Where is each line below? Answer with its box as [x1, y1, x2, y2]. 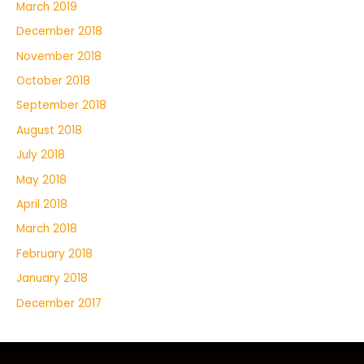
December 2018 [16, 24, 102, 40]
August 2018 [16, 122, 82, 138]
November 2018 [16, 48, 102, 64]
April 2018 [16, 197, 67, 213]
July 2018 [16, 147, 65, 163]
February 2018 [16, 245, 93, 262]
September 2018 [16, 97, 106, 114]
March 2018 [16, 221, 77, 237]
